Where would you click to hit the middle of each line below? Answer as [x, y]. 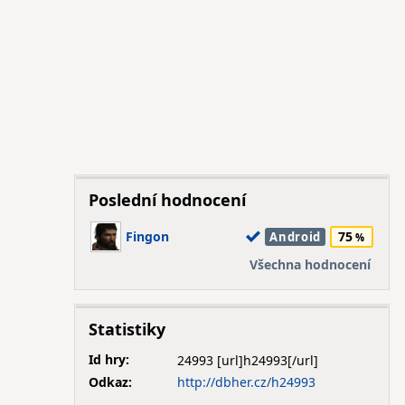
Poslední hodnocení [167, 200]
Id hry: [108, 359]
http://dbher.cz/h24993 [246, 381]
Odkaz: [110, 381]
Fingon [147, 236]
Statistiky [127, 329]
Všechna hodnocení [310, 264]
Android [295, 237]
